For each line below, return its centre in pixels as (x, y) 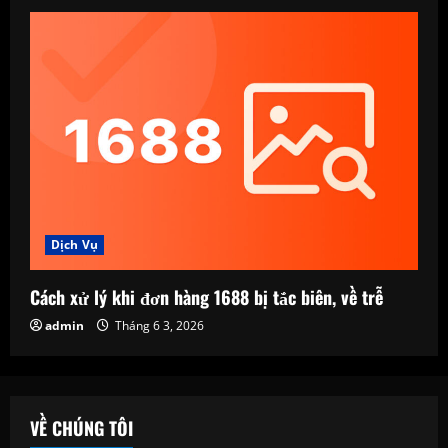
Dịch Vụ (74, 245)
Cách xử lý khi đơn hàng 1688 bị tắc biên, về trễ (206, 297)
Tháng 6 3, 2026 (158, 326)
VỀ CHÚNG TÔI (81, 428)
